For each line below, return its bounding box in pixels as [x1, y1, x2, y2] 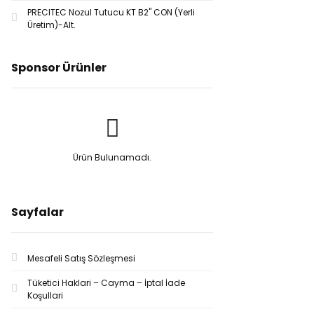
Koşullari [27, 289, 63, 301]
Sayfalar [11, 204, 64, 220]
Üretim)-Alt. [27, 19, 76, 31]
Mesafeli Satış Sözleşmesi [27, 252, 135, 264]
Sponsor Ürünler [11, 60, 107, 76]
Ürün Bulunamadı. [73, 151, 151, 163]
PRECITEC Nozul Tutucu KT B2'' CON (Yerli [27, 6, 195, 18]
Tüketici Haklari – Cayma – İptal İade [27, 277, 185, 289]
